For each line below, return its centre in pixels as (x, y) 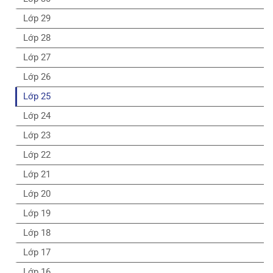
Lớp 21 (37, 174)
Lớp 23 (37, 135)
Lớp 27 (37, 57)
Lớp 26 (37, 76)
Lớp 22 (37, 154)
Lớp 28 (37, 37)
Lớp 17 (37, 252)
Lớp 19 (37, 213)
